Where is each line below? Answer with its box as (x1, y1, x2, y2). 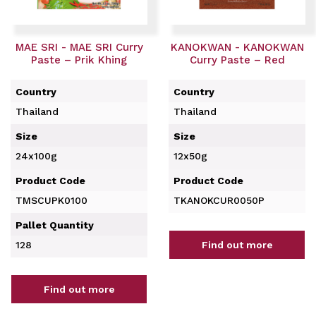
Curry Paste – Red (189, 53, 285, 66)
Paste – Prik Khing (31, 53, 127, 66)
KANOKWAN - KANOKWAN (170, 40, 304, 54)
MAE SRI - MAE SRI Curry (15, 40, 143, 54)
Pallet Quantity (16, 219, 94, 231)
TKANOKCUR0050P (174, 195, 265, 206)
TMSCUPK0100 (16, 195, 87, 206)
